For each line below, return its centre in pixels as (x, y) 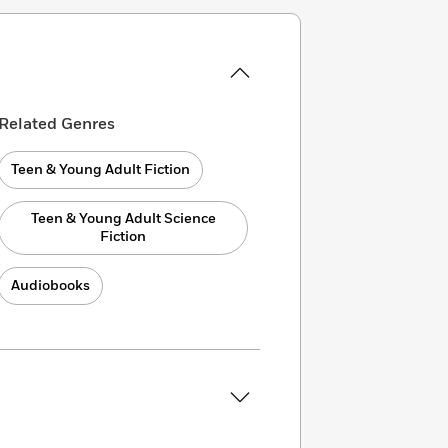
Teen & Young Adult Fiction (101, 169)
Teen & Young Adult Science (123, 218)
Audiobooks (51, 285)
